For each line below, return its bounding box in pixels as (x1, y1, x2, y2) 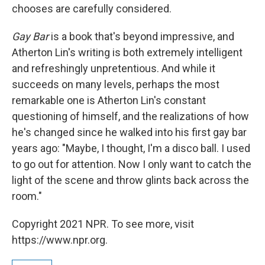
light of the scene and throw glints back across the (12, 173, 249, 186)
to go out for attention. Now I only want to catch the (12, 157, 251, 170)
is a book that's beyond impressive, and (51, 30, 234, 43)
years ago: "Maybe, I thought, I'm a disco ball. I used (12, 141, 250, 154)
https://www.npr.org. (12, 233, 108, 246)
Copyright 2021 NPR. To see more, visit (12, 217, 194, 230)
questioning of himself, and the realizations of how (12, 109, 249, 122)
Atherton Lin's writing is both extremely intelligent (12, 46, 243, 59)
